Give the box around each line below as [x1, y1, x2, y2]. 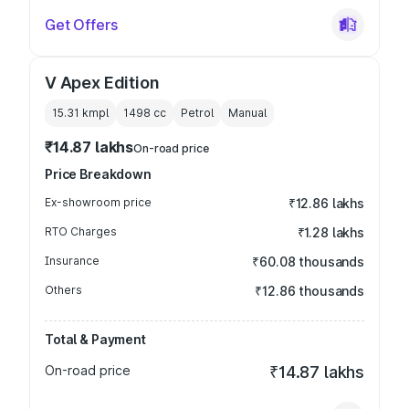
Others [45, 283, 82, 297]
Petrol [181, 106, 214, 120]
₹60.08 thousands [252, 254, 364, 269]
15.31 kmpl [52, 106, 109, 120]
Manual [228, 106, 267, 120]
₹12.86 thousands [255, 283, 364, 299]
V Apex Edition [45, 73, 160, 92]
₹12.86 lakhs [288, 195, 364, 211]
